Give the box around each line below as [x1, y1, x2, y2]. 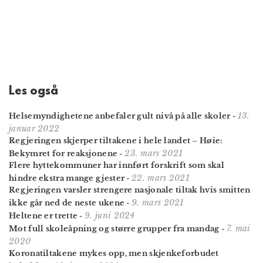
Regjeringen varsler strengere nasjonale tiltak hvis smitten [9, 184, 251, 195]
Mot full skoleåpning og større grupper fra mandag [9, 223, 220, 234]
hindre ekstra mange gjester [9, 173, 125, 183]
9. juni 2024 [85, 210, 135, 221]
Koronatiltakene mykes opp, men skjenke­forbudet [9, 248, 219, 258]
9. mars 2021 [131, 197, 184, 208]
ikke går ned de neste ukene [9, 197, 125, 208]
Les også [9, 85, 58, 98]
